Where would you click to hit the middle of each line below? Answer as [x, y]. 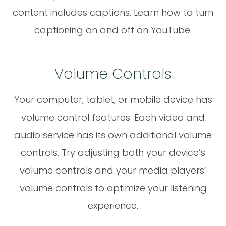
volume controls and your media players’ [113, 170]
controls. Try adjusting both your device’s [113, 152]
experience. [113, 205]
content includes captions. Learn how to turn [113, 12]
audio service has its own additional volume [113, 135]
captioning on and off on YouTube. [113, 30]
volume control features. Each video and [113, 117]
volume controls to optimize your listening [113, 188]
